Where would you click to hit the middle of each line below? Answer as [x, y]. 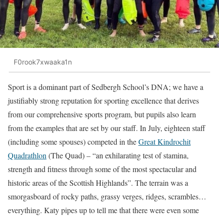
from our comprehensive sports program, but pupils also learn [102, 114]
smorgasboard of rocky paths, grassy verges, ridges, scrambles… [107, 197]
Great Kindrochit [164, 142]
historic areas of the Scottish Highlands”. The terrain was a [98, 183]
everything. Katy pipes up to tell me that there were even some [103, 210]
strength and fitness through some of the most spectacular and [102, 169]
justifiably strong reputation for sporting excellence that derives [103, 101]
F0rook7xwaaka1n [43, 62]
